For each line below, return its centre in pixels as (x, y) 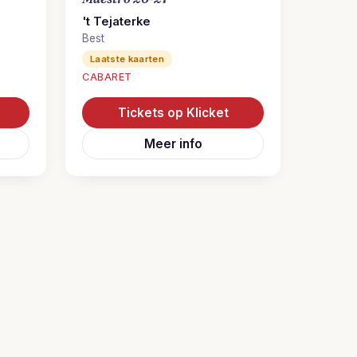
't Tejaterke (116, 22)
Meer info (173, 144)
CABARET (107, 77)
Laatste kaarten (127, 59)
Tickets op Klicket (173, 113)
